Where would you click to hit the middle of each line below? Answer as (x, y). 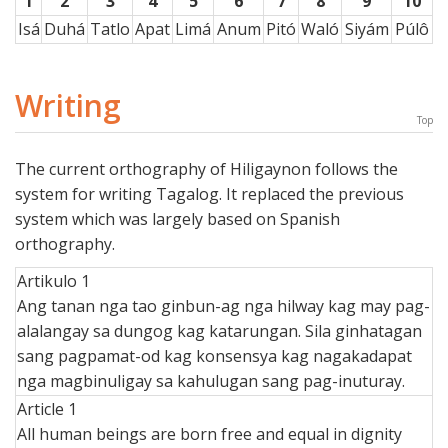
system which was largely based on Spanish (177, 219)
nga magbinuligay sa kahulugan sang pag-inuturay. (211, 381)
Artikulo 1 (53, 281)
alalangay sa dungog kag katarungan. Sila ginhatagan (219, 331)
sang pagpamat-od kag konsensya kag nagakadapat (214, 356)
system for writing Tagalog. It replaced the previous (209, 194)
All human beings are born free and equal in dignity (209, 434)
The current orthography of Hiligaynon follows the (206, 169)
